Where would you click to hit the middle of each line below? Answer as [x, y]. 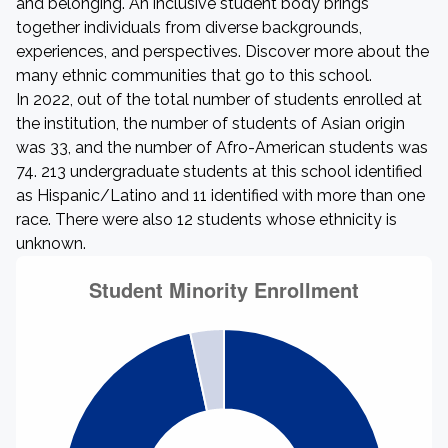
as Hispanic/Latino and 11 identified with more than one [220, 195]
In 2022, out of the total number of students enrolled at [219, 99]
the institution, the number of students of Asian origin [210, 123]
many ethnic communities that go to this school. [194, 75]
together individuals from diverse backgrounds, [189, 27]
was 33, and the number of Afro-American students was [222, 147]
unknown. [51, 243]
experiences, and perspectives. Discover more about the [222, 51]
